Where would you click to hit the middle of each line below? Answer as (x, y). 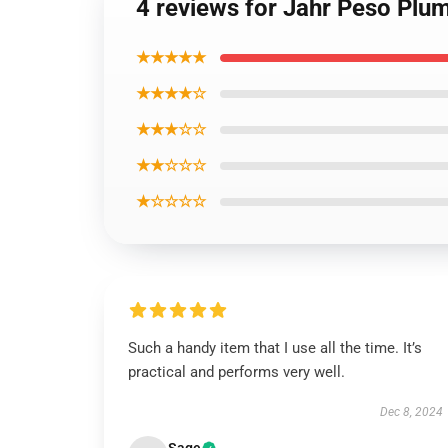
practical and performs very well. (236, 372)
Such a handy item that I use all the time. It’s (275, 348)
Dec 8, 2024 (411, 412)
